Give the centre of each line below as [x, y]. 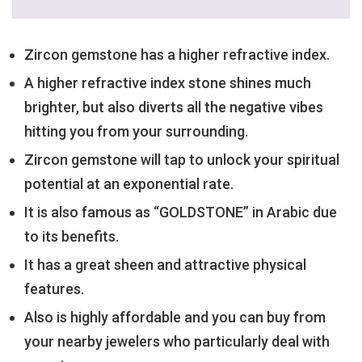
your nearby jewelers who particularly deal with [177, 341]
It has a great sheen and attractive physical [165, 264]
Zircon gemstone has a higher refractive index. [177, 54]
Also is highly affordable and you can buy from [175, 317]
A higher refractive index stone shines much [168, 82]
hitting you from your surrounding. [136, 131]
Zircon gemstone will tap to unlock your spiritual [182, 159]
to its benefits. [72, 236]
